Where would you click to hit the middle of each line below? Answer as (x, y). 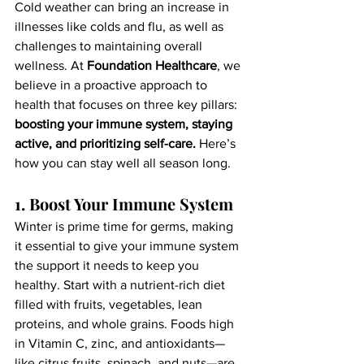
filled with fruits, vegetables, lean (110, 304)
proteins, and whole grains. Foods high (126, 324)
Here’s (217, 143)
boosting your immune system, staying (125, 124)
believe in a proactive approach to (113, 85)
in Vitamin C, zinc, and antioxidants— (120, 343)
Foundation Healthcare (152, 65)
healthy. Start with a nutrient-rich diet (121, 285)
